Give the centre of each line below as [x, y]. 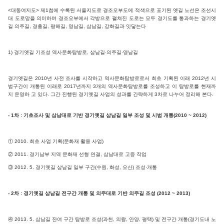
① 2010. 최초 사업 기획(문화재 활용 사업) [56, 141]
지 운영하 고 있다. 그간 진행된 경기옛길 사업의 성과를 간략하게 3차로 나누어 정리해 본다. [111, 94]
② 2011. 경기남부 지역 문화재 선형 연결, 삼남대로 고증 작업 [77, 154]
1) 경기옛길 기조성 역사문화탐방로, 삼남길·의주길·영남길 [73, 52]
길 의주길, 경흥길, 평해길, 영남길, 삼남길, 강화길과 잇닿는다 [77, 26]
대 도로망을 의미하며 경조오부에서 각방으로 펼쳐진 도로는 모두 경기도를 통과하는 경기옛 [112, 18]
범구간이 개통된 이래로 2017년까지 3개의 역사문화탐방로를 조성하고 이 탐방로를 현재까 [112, 86]
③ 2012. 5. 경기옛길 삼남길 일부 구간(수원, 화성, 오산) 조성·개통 [82, 167]
